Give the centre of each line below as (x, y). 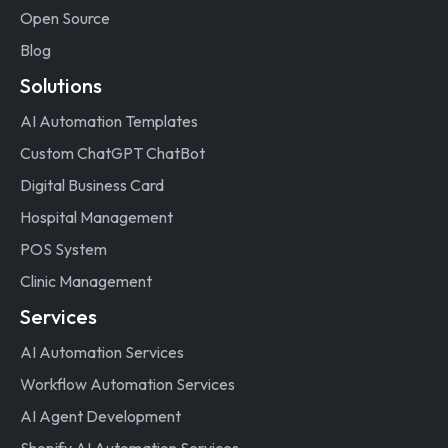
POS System (63, 248)
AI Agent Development (100, 415)
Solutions (61, 85)
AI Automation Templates (109, 120)
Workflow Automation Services (127, 383)
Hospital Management (96, 216)
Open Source (65, 17)
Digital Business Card (92, 184)
